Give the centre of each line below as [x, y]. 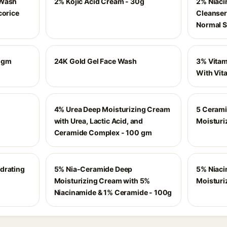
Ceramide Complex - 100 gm [103, 133]
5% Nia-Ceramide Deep [93, 169]
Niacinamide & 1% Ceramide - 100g [113, 192]
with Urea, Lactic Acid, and [99, 121]
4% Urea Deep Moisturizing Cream [112, 109]
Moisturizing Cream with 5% [102, 181]
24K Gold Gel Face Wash [95, 61]
